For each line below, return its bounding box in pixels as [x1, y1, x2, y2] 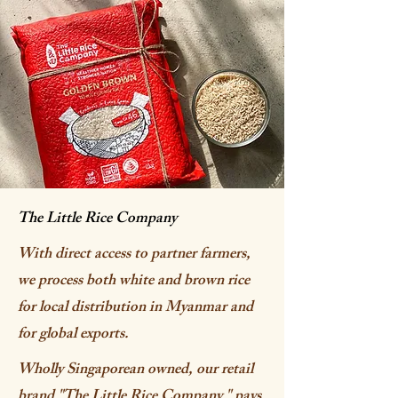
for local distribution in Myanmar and [18, 294, 253, 322]
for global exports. [18, 321, 129, 348]
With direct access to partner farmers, [18, 241, 251, 268]
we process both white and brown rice [18, 267, 250, 295]
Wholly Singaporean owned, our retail [18, 356, 253, 384]
